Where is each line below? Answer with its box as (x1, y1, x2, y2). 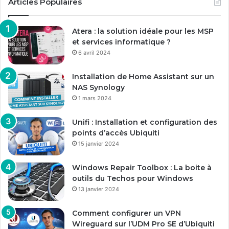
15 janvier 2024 (78, 140, 119, 147)
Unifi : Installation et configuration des (72, 117, 217, 127)
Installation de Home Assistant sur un (72, 72, 214, 81)
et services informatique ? (72, 37, 171, 47)
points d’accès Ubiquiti (72, 128, 159, 138)
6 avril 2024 (78, 49, 110, 56)
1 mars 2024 (78, 94, 111, 102)
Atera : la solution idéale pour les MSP (72, 26, 214, 36)
